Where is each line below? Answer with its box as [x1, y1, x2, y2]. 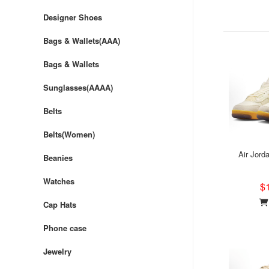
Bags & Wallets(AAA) [43, 35, 120, 46]
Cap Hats [43, 199, 76, 210]
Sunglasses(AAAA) [43, 82, 113, 93]
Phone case [43, 222, 86, 234]
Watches [43, 175, 74, 187]
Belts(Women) [43, 128, 95, 140]
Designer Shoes [43, 11, 102, 23]
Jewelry [43, 246, 71, 257]
